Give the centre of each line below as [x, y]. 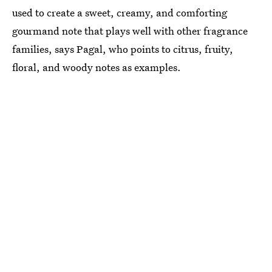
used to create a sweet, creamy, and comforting [120, 12]
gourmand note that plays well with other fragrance [130, 30]
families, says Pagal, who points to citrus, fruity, [123, 49]
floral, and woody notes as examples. [97, 67]
